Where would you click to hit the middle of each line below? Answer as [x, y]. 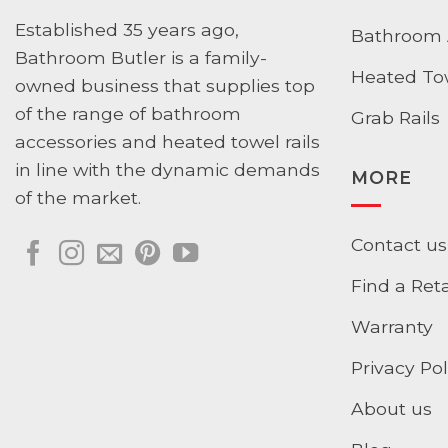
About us [391, 408]
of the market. [78, 197]
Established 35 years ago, [127, 29]
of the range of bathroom [128, 113]
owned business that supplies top [165, 85]
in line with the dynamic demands [167, 169]
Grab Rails [395, 117]
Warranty [392, 326]
